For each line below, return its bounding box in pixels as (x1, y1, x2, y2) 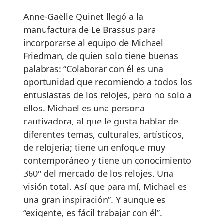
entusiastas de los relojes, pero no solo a (23, 89, 192, 101)
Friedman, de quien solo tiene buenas (23, 49, 178, 62)
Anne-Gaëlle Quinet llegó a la (23, 10, 143, 22)
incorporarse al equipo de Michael (23, 36, 163, 48)
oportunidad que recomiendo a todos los (23, 76, 192, 88)
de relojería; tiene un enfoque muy (23, 141, 165, 153)
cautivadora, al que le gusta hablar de (23, 115, 178, 127)
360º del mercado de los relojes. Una (23, 167, 173, 179)
